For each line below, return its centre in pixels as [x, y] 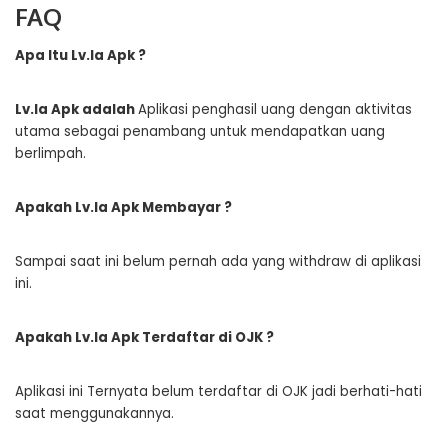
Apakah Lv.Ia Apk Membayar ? [123, 207]
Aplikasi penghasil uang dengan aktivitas [275, 109]
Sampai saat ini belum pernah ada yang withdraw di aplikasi [218, 261]
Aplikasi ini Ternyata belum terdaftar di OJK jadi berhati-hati [218, 391]
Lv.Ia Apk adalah [76, 109]
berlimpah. [50, 153]
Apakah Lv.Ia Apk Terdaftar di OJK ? [144, 337]
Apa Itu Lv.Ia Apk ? [80, 55]
